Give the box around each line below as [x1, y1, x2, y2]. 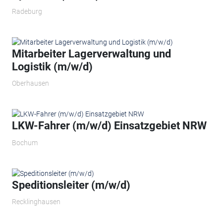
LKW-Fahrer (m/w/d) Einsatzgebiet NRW [11, 119, 207, 132]
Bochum [11, 138, 38, 147]
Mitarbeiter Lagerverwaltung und [11, 47, 171, 60]
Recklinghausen [11, 198, 60, 206]
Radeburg [11, 7, 42, 16]
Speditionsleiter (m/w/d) [11, 178, 130, 191]
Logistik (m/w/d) [11, 60, 93, 73]
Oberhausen [11, 79, 49, 88]
